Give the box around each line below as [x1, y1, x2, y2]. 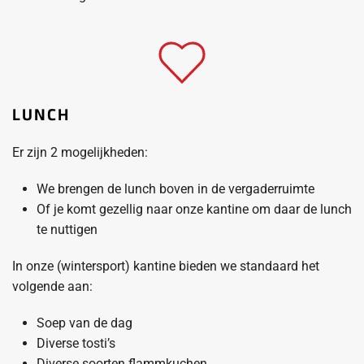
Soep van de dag [37, 315, 132, 331]
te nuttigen [37, 222, 97, 237]
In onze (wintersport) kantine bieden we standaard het [12, 258, 319, 274]
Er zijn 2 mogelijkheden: [12, 145, 148, 160]
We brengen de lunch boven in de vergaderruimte [37, 181, 314, 197]
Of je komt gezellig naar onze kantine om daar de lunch [37, 201, 352, 217]
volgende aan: [12, 279, 93, 294]
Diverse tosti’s [37, 336, 115, 351]
